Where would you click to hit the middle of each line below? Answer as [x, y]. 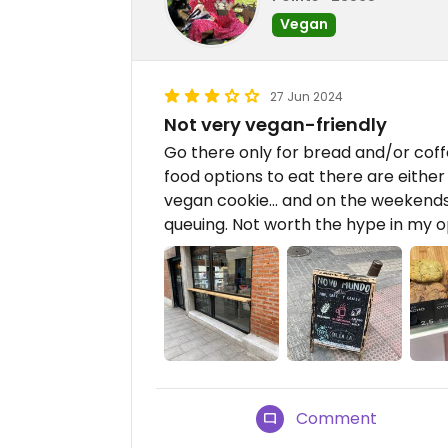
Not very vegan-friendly [275, 124]
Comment [337, 419]
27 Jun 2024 [306, 96]
